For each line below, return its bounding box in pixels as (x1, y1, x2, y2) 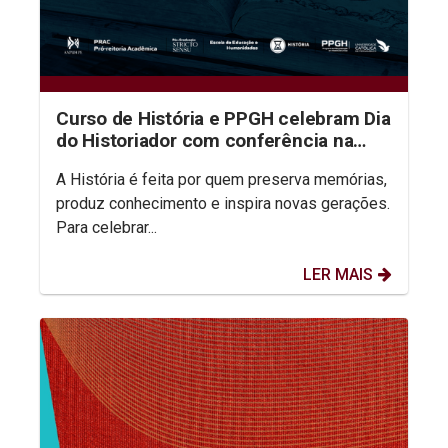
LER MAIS (303, 264, 373, 284)
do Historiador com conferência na (56, 128, 354, 152)
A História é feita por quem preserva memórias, (56, 169, 387, 189)
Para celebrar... (56, 217, 157, 237)
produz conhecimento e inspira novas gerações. (56, 193, 390, 213)
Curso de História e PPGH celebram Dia (56, 106, 391, 130)
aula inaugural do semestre (56, 150, 289, 174)
